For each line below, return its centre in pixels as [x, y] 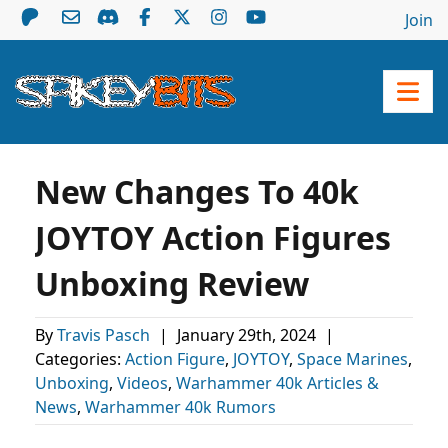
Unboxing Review [172, 283]
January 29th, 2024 [248, 335]
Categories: [80, 359]
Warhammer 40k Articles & [277, 383]
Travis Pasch [105, 335]
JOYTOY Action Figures [213, 237]
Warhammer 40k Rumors [180, 407]
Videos [142, 383]
